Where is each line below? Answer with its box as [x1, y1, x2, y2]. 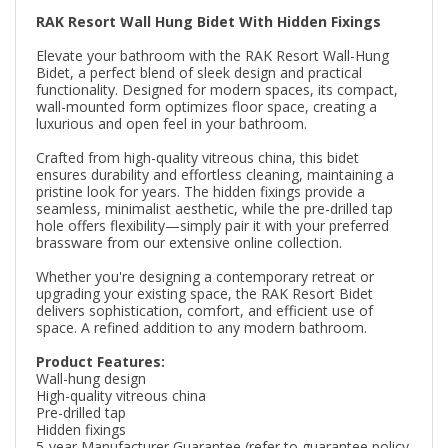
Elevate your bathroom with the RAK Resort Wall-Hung [36, 45, 389, 65]
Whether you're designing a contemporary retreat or [36, 266, 374, 286]
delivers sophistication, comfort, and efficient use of [36, 300, 373, 320]
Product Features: [36, 351, 165, 371]
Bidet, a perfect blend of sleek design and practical [36, 62, 362, 82]
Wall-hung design [36, 368, 146, 388]
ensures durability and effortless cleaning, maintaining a [36, 164, 394, 184]
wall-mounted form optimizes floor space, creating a [36, 96, 377, 116]
